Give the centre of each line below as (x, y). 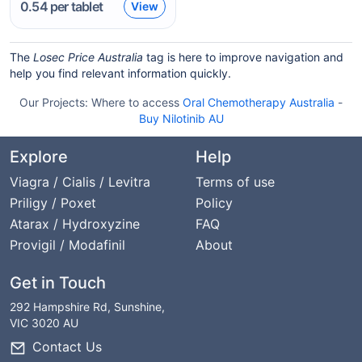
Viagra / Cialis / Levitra (80, 182)
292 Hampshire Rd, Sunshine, (87, 307)
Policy (214, 203)
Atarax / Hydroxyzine (75, 224)
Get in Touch (58, 283)
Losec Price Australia (88, 57)
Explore (39, 157)
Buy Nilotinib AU (181, 118)
